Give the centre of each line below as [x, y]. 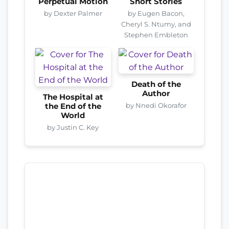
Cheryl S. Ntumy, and [156, 24]
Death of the [156, 84]
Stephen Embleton [156, 35]
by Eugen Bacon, [156, 13]
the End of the [73, 106]
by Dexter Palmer [73, 13]
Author [156, 93]
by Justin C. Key [73, 127]
